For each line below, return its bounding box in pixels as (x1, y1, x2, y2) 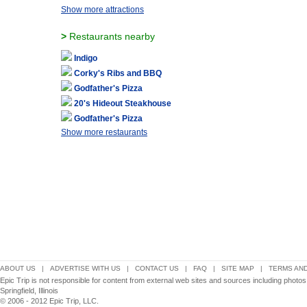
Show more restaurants (61, 127, 147, 137)
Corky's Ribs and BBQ (74, 69, 162, 78)
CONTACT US (135, 265, 179, 272)
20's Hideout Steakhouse (74, 99, 171, 108)
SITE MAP (221, 265, 254, 272)
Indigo (74, 53, 97, 63)
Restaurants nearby (66, 31, 155, 42)
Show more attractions (61, 5, 144, 14)
